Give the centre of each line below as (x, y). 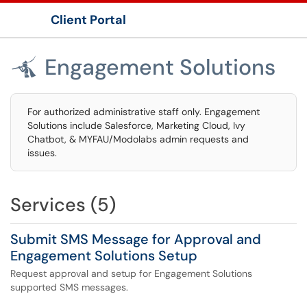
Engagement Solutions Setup (104, 256)
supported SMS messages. (69, 287)
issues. (42, 153)
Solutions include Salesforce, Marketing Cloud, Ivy (136, 125)
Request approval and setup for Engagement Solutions (131, 273)
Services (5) (63, 205)
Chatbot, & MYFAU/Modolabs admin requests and (138, 139)
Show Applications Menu (79, 31)
